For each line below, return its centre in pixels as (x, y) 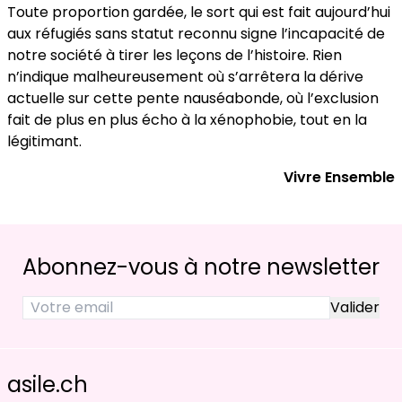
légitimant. (44, 141)
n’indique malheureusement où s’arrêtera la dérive (185, 76)
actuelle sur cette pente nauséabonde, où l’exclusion (193, 98)
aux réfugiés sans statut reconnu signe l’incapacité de (196, 33)
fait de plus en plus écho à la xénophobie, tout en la (187, 119)
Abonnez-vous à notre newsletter (201, 267)
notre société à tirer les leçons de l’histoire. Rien (175, 55)
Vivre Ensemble (339, 177)
